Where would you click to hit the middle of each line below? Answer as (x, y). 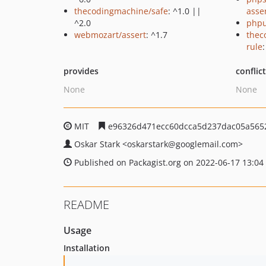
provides (81, 71)
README (86, 205)
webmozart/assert (110, 35)
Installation (87, 248)
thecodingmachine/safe (121, 11)
